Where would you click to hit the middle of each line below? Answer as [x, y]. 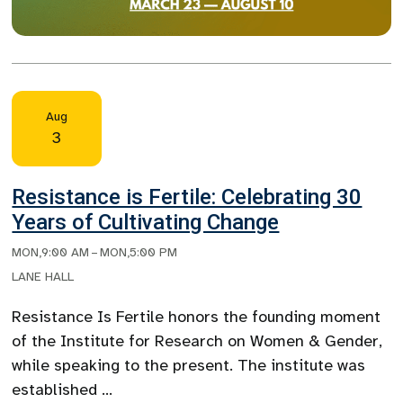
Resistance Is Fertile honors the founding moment [197, 317]
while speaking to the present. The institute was [189, 366]
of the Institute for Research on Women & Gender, [197, 341]
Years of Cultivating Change [146, 223]
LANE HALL [43, 277]
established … [63, 390]
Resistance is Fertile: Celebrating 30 [187, 197]
